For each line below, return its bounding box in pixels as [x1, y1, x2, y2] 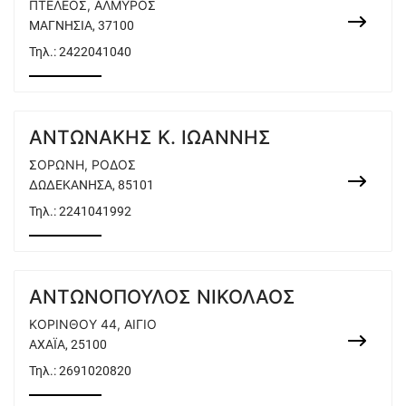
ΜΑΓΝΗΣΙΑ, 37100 [29, 18, 134, 33]
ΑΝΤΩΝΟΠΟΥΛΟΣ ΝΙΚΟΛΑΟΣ [29, 285, 295, 308]
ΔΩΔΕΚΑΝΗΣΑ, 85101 [29, 178, 154, 192]
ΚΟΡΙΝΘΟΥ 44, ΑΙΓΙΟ [29, 316, 157, 332]
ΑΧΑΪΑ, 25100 [29, 337, 107, 352]
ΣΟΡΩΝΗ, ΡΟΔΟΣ [29, 157, 136, 172]
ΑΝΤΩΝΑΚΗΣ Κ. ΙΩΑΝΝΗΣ [29, 126, 271, 149]
